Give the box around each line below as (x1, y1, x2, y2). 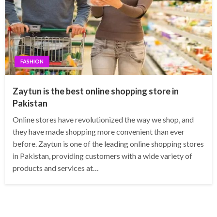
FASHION (20, 58, 44, 65)
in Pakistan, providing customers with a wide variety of (13, 151, 192, 161)
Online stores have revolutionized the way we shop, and (13, 115, 194, 124)
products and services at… (13, 163, 99, 173)
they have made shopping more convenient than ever (13, 127, 185, 137)
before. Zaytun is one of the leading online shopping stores (13, 139, 204, 149)
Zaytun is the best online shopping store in (13, 86, 179, 97)
